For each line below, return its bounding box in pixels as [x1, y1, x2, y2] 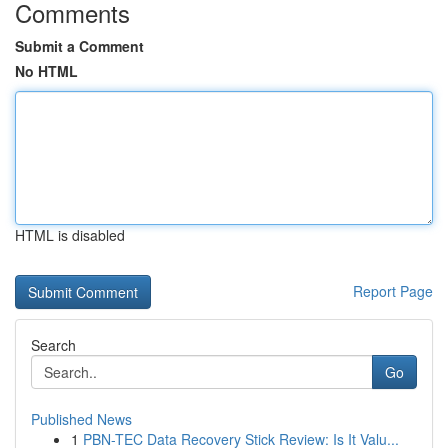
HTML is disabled [15, 225, 125, 245]
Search [31, 335, 76, 355]
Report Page [353, 281, 433, 301]
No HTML [15, 61, 78, 81]
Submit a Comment [15, 36, 144, 56]
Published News [31, 409, 132, 429]
